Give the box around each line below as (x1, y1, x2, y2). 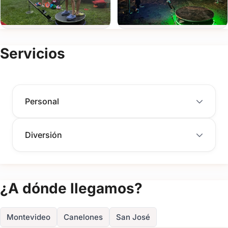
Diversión (25, 129, 62, 140)
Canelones (64, 212, 103, 222)
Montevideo (7, 212, 50, 222)
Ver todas (118, 28, 159, 39)
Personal (25, 96, 59, 106)
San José (116, 212, 150, 222)
